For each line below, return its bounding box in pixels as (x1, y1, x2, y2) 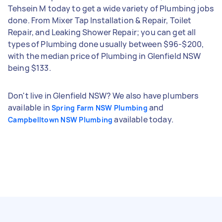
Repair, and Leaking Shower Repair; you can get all (8, 26, 196, 38)
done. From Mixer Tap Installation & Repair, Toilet (8, 14, 192, 26)
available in (8, 102, 52, 113)
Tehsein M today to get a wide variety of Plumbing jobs (8, 2, 214, 14)
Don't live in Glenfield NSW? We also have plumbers (8, 90, 199, 101)
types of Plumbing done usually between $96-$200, (8, 38, 204, 50)
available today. (112, 113, 173, 125)
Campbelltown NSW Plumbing (8, 114, 113, 124)
